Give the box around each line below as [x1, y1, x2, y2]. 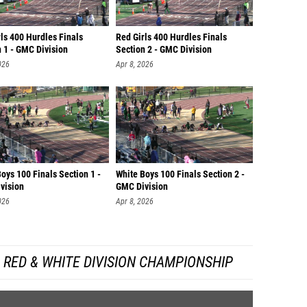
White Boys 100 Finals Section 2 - [116, 169, 245, 180]
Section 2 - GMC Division [116, 44, 212, 56]
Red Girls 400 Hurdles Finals [116, 32, 227, 43]
